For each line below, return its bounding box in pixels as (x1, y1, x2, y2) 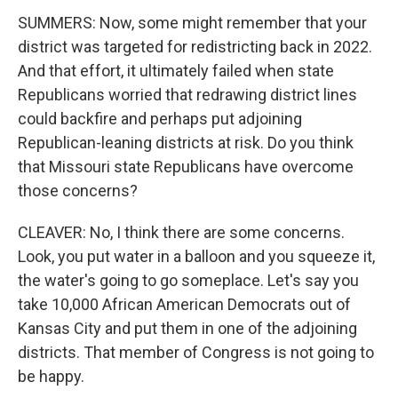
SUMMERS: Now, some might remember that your (18, 13, 367, 32)
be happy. (18, 367, 84, 386)
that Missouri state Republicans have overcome (18, 157, 354, 176)
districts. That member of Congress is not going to (18, 343, 374, 362)
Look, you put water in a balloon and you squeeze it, (18, 247, 375, 266)
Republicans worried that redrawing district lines (18, 85, 357, 104)
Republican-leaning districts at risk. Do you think (18, 133, 354, 152)
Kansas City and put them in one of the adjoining (18, 319, 357, 338)
